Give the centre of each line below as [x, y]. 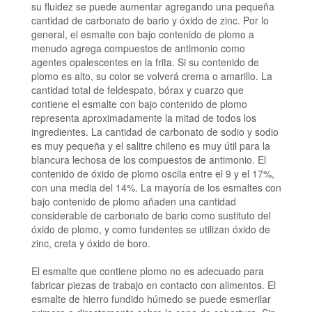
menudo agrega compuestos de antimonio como [138, 48]
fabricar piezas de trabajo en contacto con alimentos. [148, 285]
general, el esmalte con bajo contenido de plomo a [142, 34]
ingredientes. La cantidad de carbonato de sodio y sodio [155, 132]
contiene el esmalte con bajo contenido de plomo [139, 104]
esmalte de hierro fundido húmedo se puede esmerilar [151, 299]
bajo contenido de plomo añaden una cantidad [133, 202]
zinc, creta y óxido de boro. [91, 243]
